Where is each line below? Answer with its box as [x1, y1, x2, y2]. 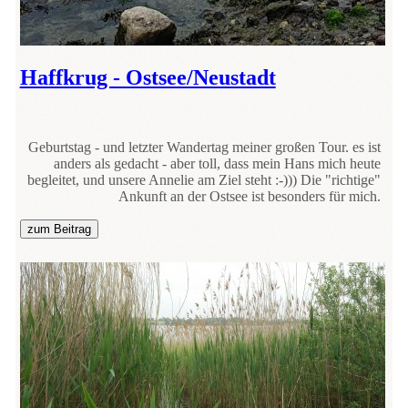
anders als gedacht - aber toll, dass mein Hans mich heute [54, 155, 382, 171]
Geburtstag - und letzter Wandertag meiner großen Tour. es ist [28, 138, 382, 155]
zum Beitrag [26, 221, 91, 236]
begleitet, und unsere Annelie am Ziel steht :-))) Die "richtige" [27, 171, 382, 188]
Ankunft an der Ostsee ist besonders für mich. [118, 188, 382, 204]
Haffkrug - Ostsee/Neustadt [19, 65, 276, 89]
